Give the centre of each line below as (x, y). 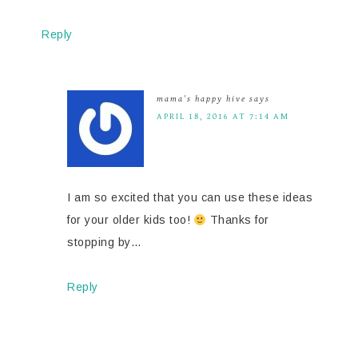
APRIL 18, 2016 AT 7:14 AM (223, 117)
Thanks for (238, 220)
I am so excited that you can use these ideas (190, 198)
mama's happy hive (201, 99)
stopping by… (104, 243)
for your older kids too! (131, 220)
